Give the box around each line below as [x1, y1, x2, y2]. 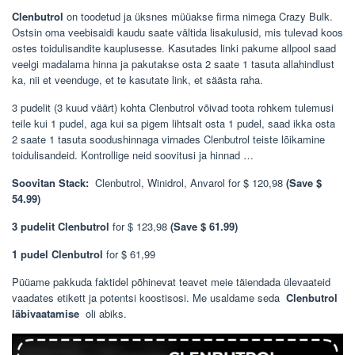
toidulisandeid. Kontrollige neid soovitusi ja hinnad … [12, 147, 254, 162]
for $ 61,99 [103, 246, 155, 261]
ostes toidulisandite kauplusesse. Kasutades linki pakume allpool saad [12, 40, 336, 55]
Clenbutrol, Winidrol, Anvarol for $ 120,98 [92, 174, 286, 190]
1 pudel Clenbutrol [12, 246, 103, 261]
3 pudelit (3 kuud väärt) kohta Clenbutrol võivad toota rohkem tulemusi [12, 99, 334, 115]
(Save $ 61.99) [170, 218, 238, 234]
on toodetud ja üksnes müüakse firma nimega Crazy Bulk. [63, 8, 333, 24]
